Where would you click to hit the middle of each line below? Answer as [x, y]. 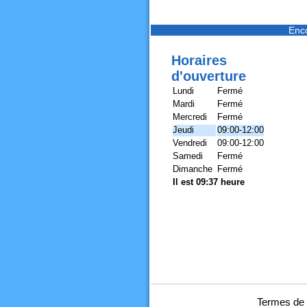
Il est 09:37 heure [208, 182]
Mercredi [189, 117]
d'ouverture [208, 76]
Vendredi [189, 143]
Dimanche [192, 169]
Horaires [199, 60]
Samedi [187, 156]
